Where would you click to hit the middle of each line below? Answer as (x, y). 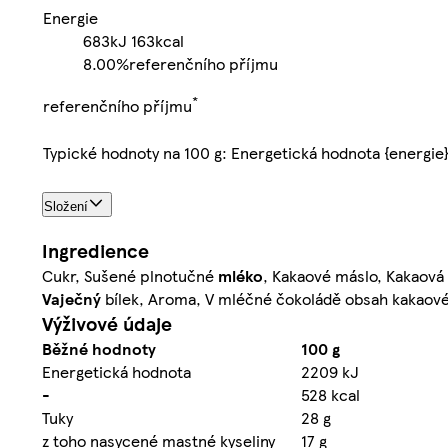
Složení (66, 206)
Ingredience (95, 251)
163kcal (157, 41)
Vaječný (71, 299)
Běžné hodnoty (99, 349)
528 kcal (330, 395)
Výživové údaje (107, 324)
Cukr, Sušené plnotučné (130, 276)
